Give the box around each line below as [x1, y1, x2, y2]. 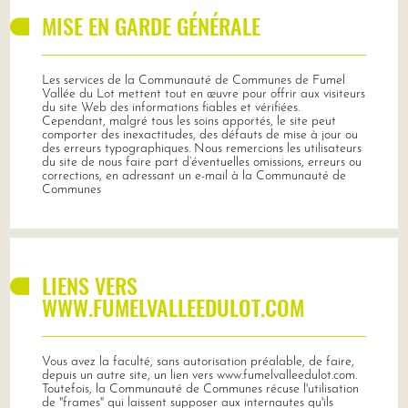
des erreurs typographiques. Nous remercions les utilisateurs [41, 141, 362, 156]
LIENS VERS [41, 268, 138, 301]
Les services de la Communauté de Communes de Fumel [41, 73, 345, 87]
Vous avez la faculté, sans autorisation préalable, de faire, [41, 354, 354, 369]
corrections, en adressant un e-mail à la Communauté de [41, 168, 346, 183]
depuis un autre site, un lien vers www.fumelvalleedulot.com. [41, 368, 357, 382]
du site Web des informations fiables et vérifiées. [41, 100, 300, 115]
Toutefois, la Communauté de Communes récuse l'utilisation [41, 382, 359, 396]
